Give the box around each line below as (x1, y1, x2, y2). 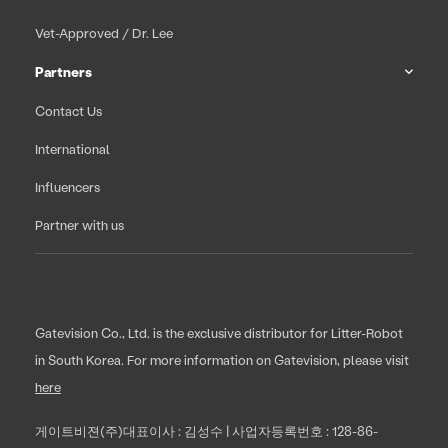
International (35, 139, 110, 157)
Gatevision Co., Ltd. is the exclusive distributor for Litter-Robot (35, 323, 403, 341)
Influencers (35, 177, 100, 195)
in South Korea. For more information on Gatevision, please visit (35, 350, 409, 368)
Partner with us (35, 215, 124, 233)
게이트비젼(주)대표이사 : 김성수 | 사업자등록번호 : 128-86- (35, 421, 378, 439)
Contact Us (35, 101, 102, 119)
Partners (35, 61, 92, 81)
